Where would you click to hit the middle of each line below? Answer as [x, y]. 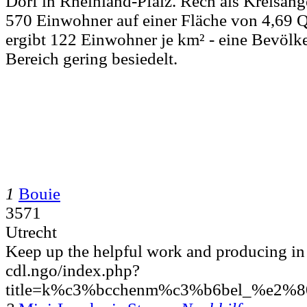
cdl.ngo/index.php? [73, 270]
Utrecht [31, 232]
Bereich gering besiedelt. [91, 58]
